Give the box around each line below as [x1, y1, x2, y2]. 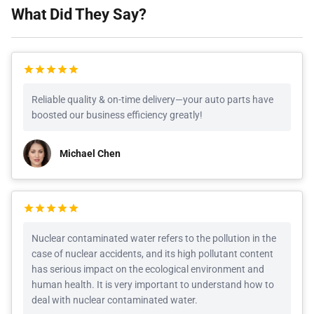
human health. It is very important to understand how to [32, 279, 274, 290]
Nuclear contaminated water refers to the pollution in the [32, 233, 276, 244]
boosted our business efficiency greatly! [32, 109, 203, 121]
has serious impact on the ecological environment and [32, 264, 264, 275]
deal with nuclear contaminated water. [32, 294, 198, 306]
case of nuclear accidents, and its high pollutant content [32, 248, 273, 259]
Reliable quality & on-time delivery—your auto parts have [32, 94, 273, 105]
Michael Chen [60, 147, 121, 159]
